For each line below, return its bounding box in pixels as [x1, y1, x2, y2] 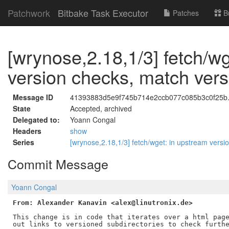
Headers [13, 126, 41, 136]
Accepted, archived [70, 103, 132, 113]
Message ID [13, 92, 53, 102]
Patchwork [8, 6, 50, 19]
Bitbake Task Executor [58, 6, 148, 19]
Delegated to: [13, 114, 60, 125]
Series [13, 137, 34, 147]
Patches [171, 8, 199, 18]
